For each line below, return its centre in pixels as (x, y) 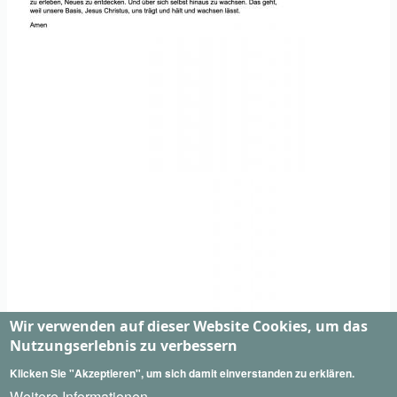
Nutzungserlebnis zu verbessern (124, 346)
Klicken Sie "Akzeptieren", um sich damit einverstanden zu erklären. (183, 373)
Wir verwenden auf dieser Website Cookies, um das (189, 326)
